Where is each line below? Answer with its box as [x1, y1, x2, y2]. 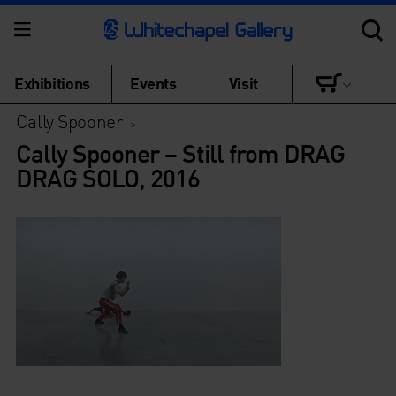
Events [130, 72, 177, 93]
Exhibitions [14, 72, 90, 93]
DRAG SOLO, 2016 [15, 162, 200, 194]
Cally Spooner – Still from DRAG [15, 137, 345, 169]
